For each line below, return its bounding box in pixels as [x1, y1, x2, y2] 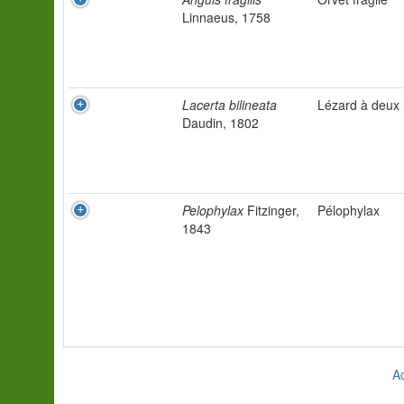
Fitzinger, [243, 201, 299, 219]
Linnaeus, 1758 [182, 8, 271, 26]
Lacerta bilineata [182, 96, 277, 114]
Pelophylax [182, 201, 243, 219]
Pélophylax [317, 201, 380, 219]
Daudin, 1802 [182, 114, 259, 132]
